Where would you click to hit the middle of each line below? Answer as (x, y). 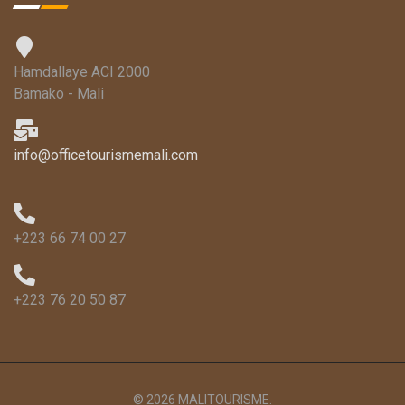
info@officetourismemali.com (106, 155)
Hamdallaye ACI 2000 (82, 72)
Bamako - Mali (59, 94)
